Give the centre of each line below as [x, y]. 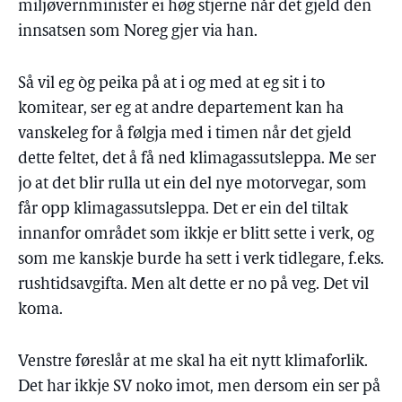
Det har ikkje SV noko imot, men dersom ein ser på [199, 387]
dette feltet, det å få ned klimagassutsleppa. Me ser [197, 159]
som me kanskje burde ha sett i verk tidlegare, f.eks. [201, 260]
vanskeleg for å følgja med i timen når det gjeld [185, 134]
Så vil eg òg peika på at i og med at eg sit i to [171, 84]
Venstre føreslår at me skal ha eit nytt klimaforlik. [193, 362]
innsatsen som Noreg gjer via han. [138, 32]
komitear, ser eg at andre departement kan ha [181, 109]
